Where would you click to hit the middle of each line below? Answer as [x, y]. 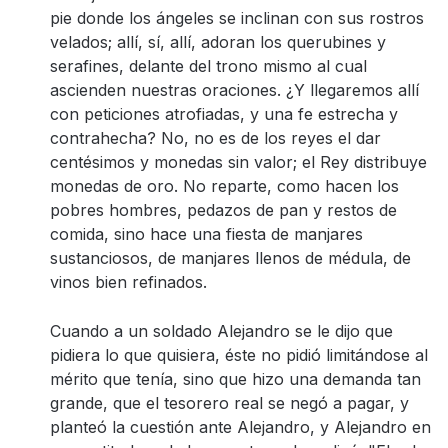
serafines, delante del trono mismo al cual [208, 66]
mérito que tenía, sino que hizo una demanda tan [235, 379]
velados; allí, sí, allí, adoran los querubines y [218, 42]
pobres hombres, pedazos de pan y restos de [223, 210]
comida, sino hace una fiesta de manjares [206, 234]
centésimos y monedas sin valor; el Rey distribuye [238, 162]
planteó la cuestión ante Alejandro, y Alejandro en [240, 427]
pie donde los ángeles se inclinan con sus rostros [237, 18]
